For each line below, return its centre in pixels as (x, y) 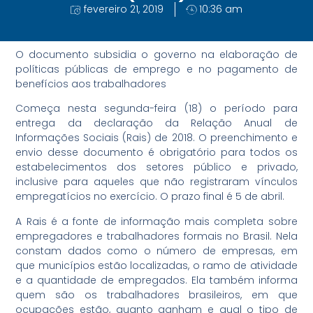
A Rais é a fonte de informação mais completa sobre (156, 221)
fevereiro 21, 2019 (124, 9)
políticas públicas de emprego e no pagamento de (156, 69)
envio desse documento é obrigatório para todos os (156, 153)
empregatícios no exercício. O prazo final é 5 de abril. (150, 197)
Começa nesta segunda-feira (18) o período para (156, 109)
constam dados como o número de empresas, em (156, 250)
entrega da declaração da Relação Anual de (156, 123)
